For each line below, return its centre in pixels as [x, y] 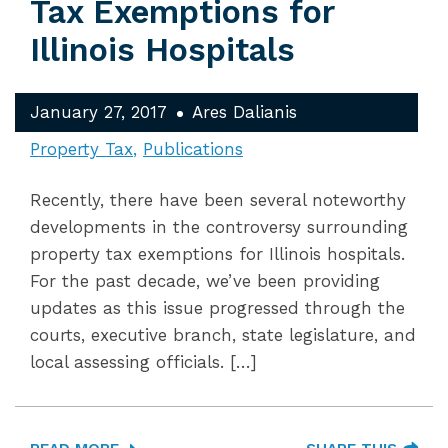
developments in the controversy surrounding [219, 227]
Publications [193, 149]
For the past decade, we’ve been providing [205, 281]
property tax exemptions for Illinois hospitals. [217, 254]
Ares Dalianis [244, 112]
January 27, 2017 [98, 112]
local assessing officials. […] [143, 362]
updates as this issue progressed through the [217, 308]
